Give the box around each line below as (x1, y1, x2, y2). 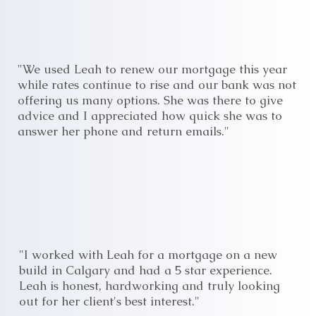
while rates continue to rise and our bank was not (17, 77, 296, 92)
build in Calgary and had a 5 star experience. (19, 262, 273, 278)
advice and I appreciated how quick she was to (17, 108, 282, 123)
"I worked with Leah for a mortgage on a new (19, 247, 278, 262)
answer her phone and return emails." (17, 123, 229, 139)
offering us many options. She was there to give (17, 92, 283, 108)
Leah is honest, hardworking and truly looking (19, 278, 281, 293)
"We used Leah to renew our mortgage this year (17, 61, 287, 77)
